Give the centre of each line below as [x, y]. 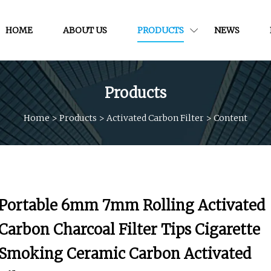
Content [230, 118]
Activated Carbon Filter [155, 118]
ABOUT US [85, 30]
